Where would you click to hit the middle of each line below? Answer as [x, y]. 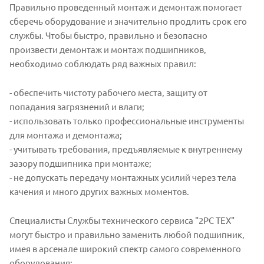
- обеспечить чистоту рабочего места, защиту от [108, 92]
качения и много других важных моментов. [99, 191]
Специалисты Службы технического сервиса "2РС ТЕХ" [122, 220]
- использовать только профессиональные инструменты [127, 120]
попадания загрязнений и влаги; [77, 106]
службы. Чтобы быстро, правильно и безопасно [108, 35]
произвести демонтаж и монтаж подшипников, [108, 49]
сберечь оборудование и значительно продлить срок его [128, 21]
